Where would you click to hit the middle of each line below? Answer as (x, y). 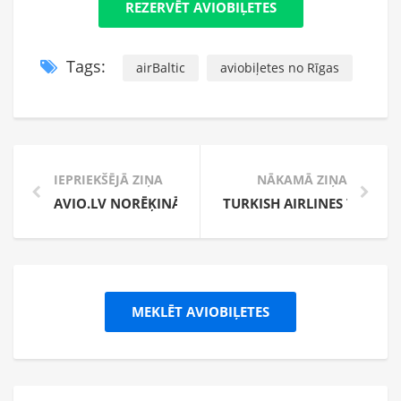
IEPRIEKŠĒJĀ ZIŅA (108, 180)
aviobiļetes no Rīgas (280, 68)
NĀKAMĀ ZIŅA (302, 180)
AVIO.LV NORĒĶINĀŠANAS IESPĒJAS (168, 204)
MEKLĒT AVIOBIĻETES (200, 312)
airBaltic (161, 68)
